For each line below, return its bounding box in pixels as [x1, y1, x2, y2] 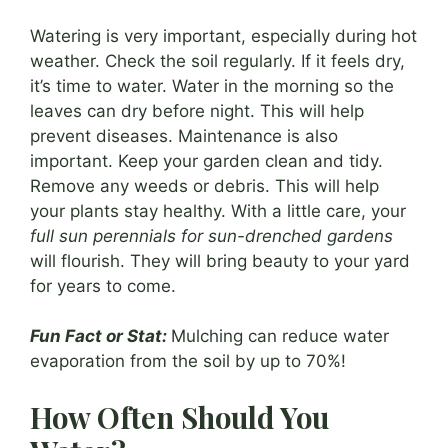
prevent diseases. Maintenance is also [30, 125, 338, 146]
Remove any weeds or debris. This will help [30, 175, 379, 196]
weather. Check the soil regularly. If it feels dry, [30, 50, 405, 71]
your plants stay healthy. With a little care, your [30, 200, 406, 221]
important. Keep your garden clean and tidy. [30, 150, 383, 171]
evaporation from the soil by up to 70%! [30, 351, 346, 372]
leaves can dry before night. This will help [30, 100, 364, 121]
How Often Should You [30, 397, 329, 436]
